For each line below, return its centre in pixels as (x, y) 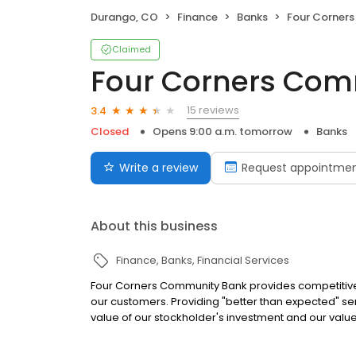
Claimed (132, 50)
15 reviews (213, 110)
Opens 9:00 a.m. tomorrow (222, 132)
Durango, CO (124, 17)
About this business (154, 226)
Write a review (159, 168)
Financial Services (243, 261)
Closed (110, 132)
